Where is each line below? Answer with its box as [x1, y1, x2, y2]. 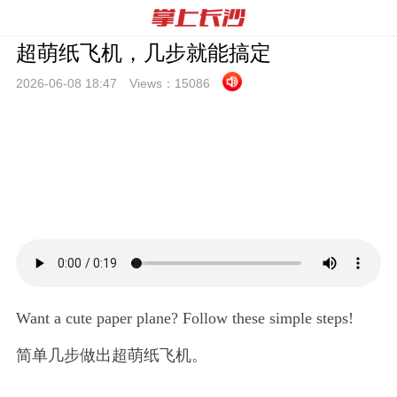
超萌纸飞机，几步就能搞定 [15, 41, 271, 65]
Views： [128, 76, 175, 90]
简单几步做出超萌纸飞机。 [15, 346, 207, 364]
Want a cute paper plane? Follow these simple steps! [15, 309, 354, 328]
